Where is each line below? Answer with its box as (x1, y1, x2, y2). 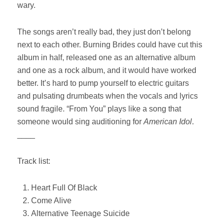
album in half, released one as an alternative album (17, 53, 195, 62)
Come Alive (31, 196, 72, 205)
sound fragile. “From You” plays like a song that (17, 105, 181, 113)
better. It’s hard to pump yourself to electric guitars (17, 79, 189, 87)
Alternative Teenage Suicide (31, 209, 130, 218)
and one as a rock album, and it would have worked (17, 66, 196, 74)
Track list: (17, 157, 50, 165)
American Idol (144, 117, 192, 126)
